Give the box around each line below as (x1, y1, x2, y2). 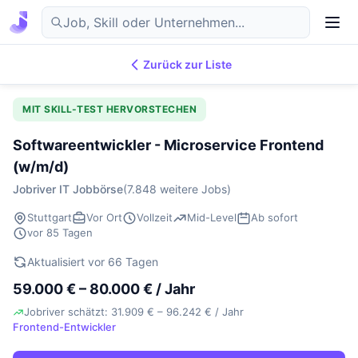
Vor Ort (86, 211, 122, 224)
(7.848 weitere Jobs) (123, 182, 231, 196)
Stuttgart (27, 211, 72, 224)
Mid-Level (187, 211, 237, 224)
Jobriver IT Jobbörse (13, 182, 123, 196)
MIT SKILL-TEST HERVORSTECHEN (22, 103, 197, 115)
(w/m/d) (13, 158, 69, 175)
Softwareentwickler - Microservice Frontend (13, 137, 324, 153)
